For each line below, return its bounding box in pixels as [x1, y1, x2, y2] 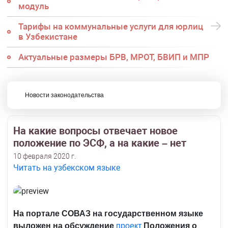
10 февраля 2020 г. [13, 152, 76, 161]
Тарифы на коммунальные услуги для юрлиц [18, 21, 203, 32]
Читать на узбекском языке [13, 163, 120, 173]
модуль [18, 1, 49, 12]
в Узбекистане [18, 32, 77, 42]
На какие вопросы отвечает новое [13, 125, 178, 137]
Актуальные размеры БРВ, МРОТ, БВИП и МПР [18, 52, 209, 63]
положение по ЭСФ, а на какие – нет [13, 137, 186, 150]
